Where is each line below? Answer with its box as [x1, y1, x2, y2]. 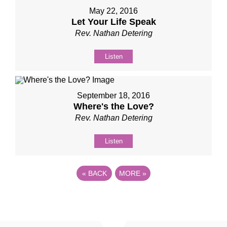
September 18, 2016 [77, 91, 150, 100]
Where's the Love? [73, 101, 154, 111]
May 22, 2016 [89, 6, 138, 15]
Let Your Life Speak [71, 16, 156, 27]
